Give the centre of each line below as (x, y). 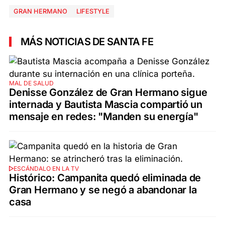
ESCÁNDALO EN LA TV (46, 168)
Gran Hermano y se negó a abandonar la (103, 190)
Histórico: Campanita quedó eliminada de (105, 178)
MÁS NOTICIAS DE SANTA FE (87, 42)
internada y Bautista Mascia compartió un (106, 105)
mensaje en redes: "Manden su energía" (104, 117)
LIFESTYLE (93, 12)
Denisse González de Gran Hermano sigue (108, 93)
